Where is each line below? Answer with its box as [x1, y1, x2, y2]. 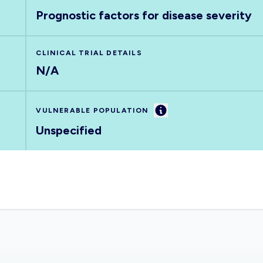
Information [160, 104, 211, 115]
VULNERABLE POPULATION [36, 106, 149, 114]
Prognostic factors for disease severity [36, 8, 252, 22]
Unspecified [36, 123, 102, 137]
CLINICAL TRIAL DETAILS [36, 49, 142, 57]
